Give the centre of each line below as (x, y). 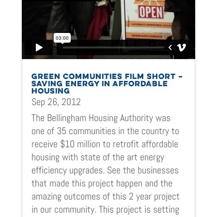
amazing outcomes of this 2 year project (105, 196)
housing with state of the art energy (98, 157)
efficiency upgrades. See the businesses (105, 170)
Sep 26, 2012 (56, 101)
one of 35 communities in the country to (105, 131)
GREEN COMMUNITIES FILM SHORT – (107, 77)
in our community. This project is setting (105, 209)
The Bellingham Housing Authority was (101, 117)
